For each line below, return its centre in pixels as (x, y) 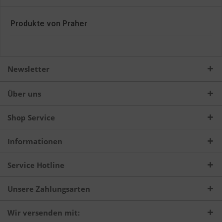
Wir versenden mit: (44, 213)
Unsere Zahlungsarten (49, 189)
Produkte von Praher (49, 24)
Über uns (24, 94)
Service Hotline (36, 165)
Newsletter (28, 69)
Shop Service (31, 118)
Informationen (35, 141)
